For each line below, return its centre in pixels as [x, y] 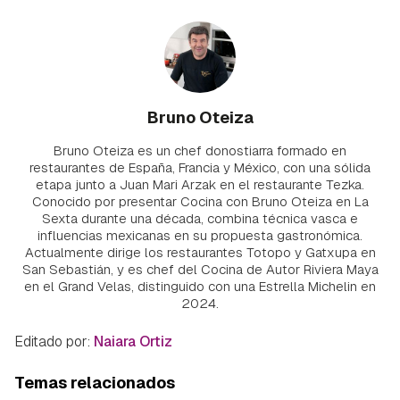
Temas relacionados [95, 383]
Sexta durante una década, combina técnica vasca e [200, 219]
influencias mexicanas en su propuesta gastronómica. [200, 236]
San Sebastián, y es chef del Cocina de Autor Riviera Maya [200, 270]
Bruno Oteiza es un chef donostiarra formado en [200, 151]
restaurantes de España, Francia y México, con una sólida [200, 168]
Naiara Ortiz [133, 342]
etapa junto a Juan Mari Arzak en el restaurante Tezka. [200, 185]
